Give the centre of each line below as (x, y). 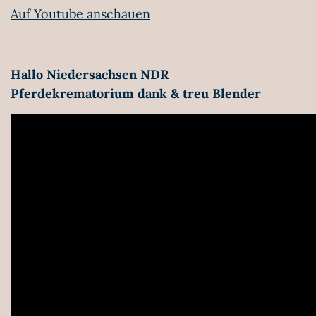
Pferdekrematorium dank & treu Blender (136, 93)
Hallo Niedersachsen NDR (90, 74)
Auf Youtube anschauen (80, 14)
